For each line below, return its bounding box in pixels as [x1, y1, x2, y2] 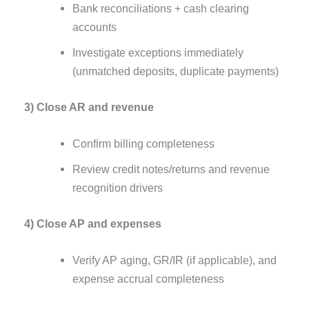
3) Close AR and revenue [24, 100, 154, 113]
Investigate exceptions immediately [72, 46, 243, 59]
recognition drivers [72, 181, 163, 194]
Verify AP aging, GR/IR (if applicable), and [72, 253, 277, 266]
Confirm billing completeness [72, 137, 215, 150]
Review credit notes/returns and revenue [72, 162, 270, 175]
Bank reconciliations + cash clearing [72, 2, 249, 15]
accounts [72, 21, 117, 34]
